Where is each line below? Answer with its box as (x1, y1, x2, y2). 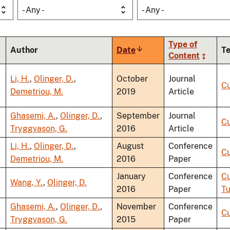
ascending (136, 56, 175, 67)
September (117, 111, 160, 121)
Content (168, 51, 200, 61)
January (117, 171, 146, 182)
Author (10, 45, 38, 55)
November (117, 202, 156, 212)
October (117, 74, 148, 84)
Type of (168, 40, 197, 50)
